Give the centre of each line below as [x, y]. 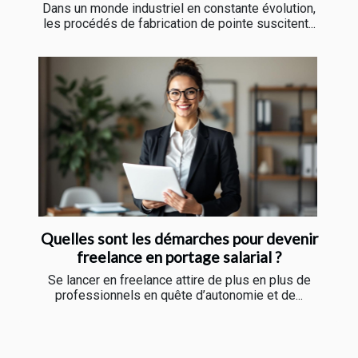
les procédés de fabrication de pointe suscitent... [179, 23]
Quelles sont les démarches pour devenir [179, 238]
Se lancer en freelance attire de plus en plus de [179, 280]
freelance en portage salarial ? [179, 257]
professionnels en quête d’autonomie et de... [179, 295]
